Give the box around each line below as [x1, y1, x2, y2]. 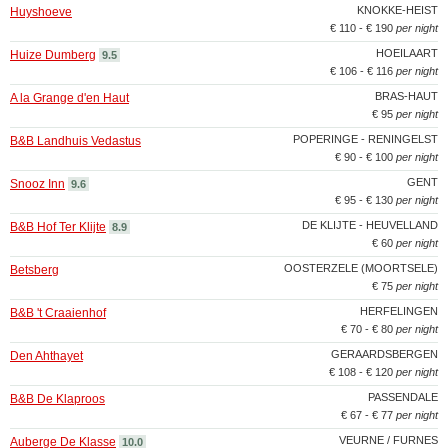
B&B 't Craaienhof [10, 306, 106, 320]
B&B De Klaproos [10, 392, 105, 406]
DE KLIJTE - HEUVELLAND [302, 219, 438, 231]
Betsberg [10, 263, 59, 277]
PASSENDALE [368, 391, 438, 403]
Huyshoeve [10, 5, 72, 19]
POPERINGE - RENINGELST [293, 133, 438, 145]
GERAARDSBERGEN [331, 348, 438, 360]
